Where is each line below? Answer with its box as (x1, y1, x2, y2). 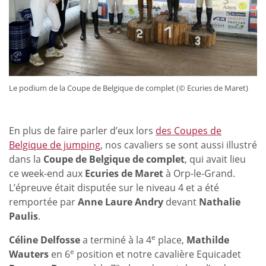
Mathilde (186, 233, 229, 247)
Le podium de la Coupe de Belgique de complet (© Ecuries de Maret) (9, 83, 248, 94)
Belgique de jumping (9, 138, 100, 152)
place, (156, 233, 186, 247)
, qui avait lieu (185, 153, 246, 166)
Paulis (9, 210, 38, 223)
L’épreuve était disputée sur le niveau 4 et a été (9, 181, 219, 195)
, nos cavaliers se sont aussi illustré (100, 138, 257, 152)
